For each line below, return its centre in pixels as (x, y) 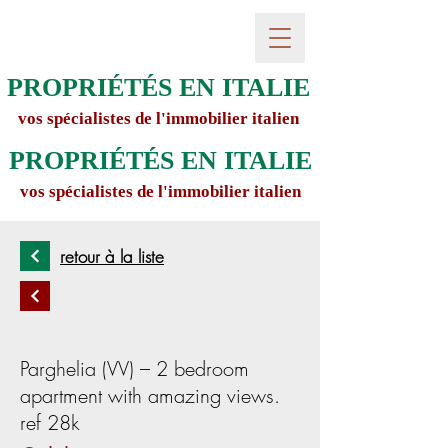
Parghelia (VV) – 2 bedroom (134, 368)
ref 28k (50, 422)
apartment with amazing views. (150, 395)
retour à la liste (112, 256)
